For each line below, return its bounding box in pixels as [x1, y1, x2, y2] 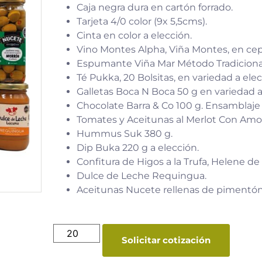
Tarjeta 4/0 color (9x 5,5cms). [77, 15, 207, 27]
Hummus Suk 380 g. [77, 127, 173, 139]
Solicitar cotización [122, 234, 211, 246]
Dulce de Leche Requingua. [77, 170, 206, 181]
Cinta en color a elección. [77, 29, 192, 41]
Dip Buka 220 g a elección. [77, 142, 199, 153]
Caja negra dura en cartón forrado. [77, 1, 233, 13]
